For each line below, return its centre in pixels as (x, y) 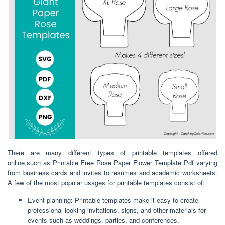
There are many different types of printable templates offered (113, 153)
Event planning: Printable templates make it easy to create (113, 200)
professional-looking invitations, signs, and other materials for (117, 210)
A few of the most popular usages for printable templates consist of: (106, 183)
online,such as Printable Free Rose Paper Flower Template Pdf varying (113, 163)
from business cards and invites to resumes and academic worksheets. (113, 173)
